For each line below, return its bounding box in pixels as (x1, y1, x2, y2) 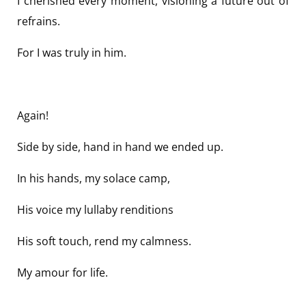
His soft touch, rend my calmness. (17, 234, 191, 249)
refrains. (17, 14, 60, 29)
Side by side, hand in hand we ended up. (17, 139, 223, 155)
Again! (17, 108, 48, 124)
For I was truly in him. (17, 45, 126, 61)
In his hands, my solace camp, (17, 171, 170, 186)
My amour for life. (17, 265, 108, 281)
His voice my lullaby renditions (17, 202, 173, 218)
